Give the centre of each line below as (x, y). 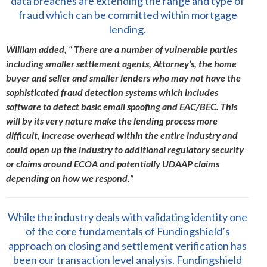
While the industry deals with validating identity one (128, 217)
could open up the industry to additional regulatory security (125, 149)
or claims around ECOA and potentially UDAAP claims (113, 164)
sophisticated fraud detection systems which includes (112, 92)
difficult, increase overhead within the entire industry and (122, 135)
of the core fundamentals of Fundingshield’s (128, 231)
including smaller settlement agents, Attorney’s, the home (121, 63)
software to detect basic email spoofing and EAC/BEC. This (122, 106)
